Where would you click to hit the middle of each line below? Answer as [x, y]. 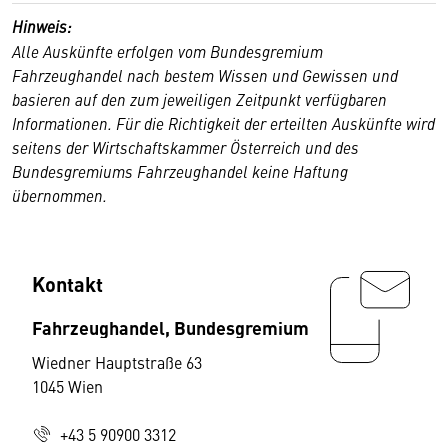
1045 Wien [67, 385]
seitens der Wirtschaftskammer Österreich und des [185, 146]
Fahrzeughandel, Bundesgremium [170, 326]
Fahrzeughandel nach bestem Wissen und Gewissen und [205, 74]
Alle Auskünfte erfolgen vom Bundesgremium [167, 50]
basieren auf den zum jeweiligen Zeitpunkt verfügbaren [199, 98]
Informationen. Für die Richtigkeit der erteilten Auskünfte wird [223, 122]
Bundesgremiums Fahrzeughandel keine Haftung [180, 170]
